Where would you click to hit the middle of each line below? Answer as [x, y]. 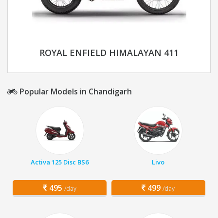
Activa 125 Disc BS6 [60, 162]
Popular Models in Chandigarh [75, 92]
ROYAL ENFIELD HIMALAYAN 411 [109, 53]
